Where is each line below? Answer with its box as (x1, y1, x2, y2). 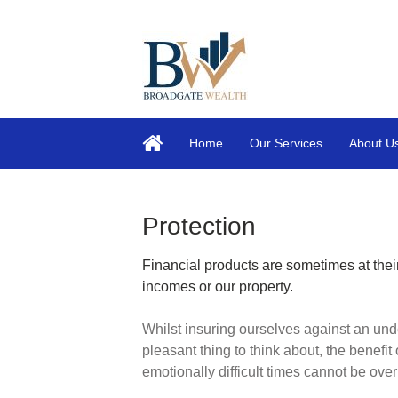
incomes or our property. (142, 279, 293, 295)
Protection (142, 211, 256, 240)
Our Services (250, 135, 322, 150)
